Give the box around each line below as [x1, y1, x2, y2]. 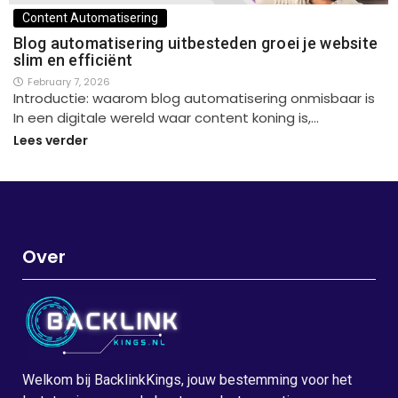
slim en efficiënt [13, 51, 133, 70]
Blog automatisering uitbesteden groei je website [13, 34, 378, 53]
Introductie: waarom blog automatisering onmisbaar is [13, 89, 375, 108]
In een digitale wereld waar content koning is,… [13, 108, 319, 128]
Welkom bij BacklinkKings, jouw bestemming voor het [22, 371, 352, 389]
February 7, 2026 [28, 75, 110, 90]
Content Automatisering [22, 11, 158, 26]
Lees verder [13, 131, 88, 149]
